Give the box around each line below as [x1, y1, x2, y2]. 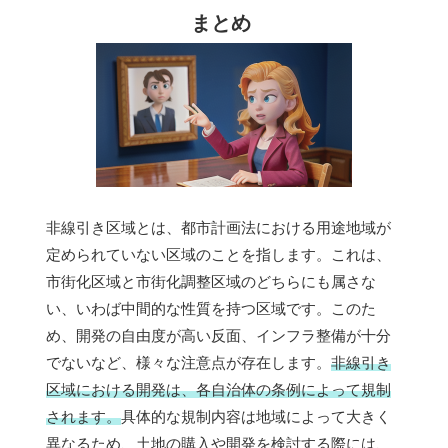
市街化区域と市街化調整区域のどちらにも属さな [46, 273, 376, 291]
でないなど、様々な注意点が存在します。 [46, 354, 331, 372]
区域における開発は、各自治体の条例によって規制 [46, 381, 391, 399]
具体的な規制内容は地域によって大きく [121, 408, 391, 426]
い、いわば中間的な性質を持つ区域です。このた [46, 300, 376, 318]
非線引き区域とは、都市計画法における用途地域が [46, 219, 391, 237]
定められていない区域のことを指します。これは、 [46, 246, 391, 264]
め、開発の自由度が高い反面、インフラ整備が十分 [46, 327, 391, 345]
